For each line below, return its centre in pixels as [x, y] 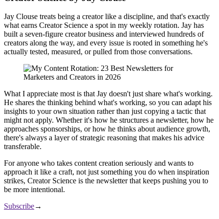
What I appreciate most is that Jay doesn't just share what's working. [108, 94]
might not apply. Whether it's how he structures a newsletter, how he [109, 120]
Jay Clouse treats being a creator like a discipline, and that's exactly [107, 17]
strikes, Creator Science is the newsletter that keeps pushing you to [106, 181]
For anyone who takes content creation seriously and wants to [99, 163]
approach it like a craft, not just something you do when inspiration [107, 172]
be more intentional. [34, 190]
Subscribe [19, 206]
